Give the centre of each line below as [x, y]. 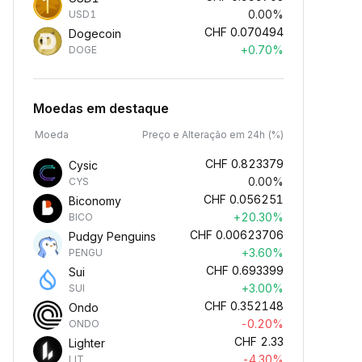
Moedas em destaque [101, 108]
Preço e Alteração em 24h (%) [213, 135]
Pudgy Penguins [112, 236]
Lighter [87, 343]
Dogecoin [95, 34]
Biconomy [95, 201]
